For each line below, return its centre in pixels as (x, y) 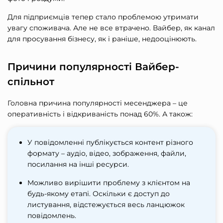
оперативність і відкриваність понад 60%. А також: (100, 114)
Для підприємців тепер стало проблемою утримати (103, 17)
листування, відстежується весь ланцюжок (106, 204)
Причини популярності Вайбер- (93, 67)
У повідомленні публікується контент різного (110, 142)
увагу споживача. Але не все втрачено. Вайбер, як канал (111, 28)
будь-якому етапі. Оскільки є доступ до (99, 193)
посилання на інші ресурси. (78, 164)
